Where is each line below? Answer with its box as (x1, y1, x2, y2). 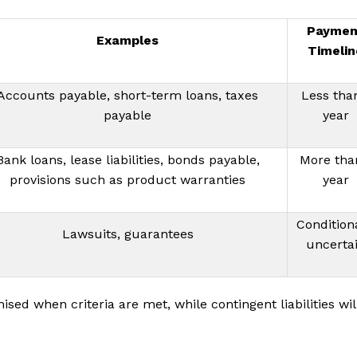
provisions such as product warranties (10, 171, 245, 187)
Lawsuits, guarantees (61, 226, 194, 241)
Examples (96, 32, 159, 48)
